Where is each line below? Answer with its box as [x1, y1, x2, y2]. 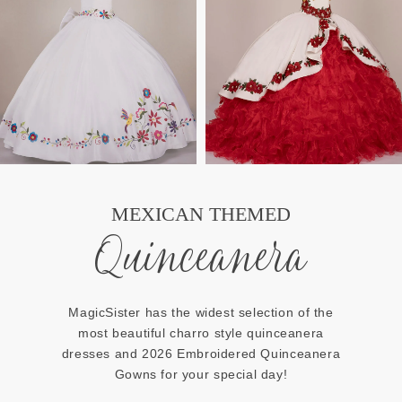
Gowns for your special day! [114, 367, 288, 382]
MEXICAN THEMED [111, 204, 291, 226]
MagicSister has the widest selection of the [68, 305, 334, 320]
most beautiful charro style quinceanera [78, 326, 324, 341]
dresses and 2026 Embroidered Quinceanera [61, 346, 341, 362]
